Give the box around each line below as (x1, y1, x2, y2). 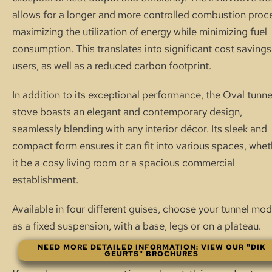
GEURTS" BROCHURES (104, 249, 199, 259)
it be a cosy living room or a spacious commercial (12, 156, 235, 169)
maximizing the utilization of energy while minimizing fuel (12, 25, 267, 38)
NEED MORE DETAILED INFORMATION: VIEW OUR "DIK (37, 242, 266, 252)
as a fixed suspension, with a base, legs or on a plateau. (12, 219, 261, 233)
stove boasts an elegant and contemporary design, (12, 105, 242, 118)
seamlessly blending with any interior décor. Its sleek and (12, 122, 267, 135)
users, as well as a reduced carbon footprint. (12, 59, 211, 72)
